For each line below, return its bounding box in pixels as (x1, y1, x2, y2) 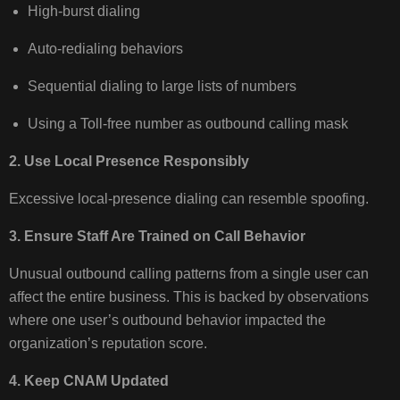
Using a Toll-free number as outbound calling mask (27, 116, 352, 132)
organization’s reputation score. (9, 336, 215, 352)
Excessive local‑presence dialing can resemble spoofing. (9, 191, 373, 207)
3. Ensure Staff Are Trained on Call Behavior (9, 229, 306, 245)
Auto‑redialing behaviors (27, 41, 187, 57)
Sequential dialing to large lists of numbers (27, 79, 300, 95)
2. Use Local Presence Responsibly (9, 154, 250, 170)
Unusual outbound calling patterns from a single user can (9, 266, 370, 282)
